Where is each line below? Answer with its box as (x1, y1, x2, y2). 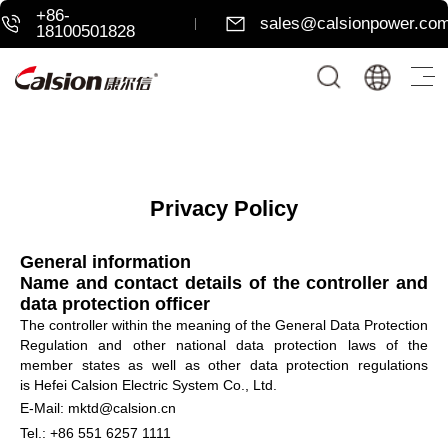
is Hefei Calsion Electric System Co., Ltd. (20, 376, 277, 393)
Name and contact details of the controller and (20, 272, 428, 293)
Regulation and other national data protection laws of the (20, 336, 428, 353)
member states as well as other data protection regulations (20, 356, 428, 373)
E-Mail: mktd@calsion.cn (20, 399, 176, 416)
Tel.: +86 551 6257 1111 (20, 424, 171, 441)
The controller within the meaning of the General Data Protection (20, 316, 428, 333)
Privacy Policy (150, 195, 298, 221)
